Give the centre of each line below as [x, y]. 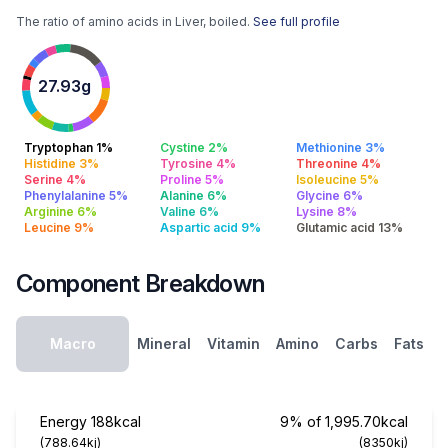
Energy [65, 421]
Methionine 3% [340, 147]
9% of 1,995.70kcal [344, 421]
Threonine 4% [338, 163]
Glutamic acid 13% [349, 227]
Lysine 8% [326, 211]
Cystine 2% [194, 147]
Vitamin [233, 343]
